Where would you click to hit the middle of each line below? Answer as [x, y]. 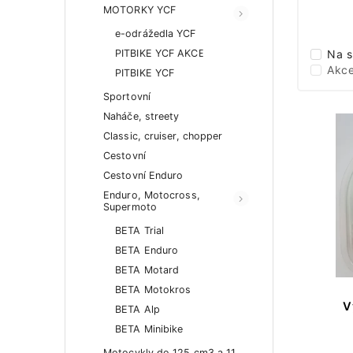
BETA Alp [137, 309]
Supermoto [130, 207]
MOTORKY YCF [140, 10]
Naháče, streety [141, 116]
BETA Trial [139, 230]
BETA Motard [147, 270]
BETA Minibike [149, 329]
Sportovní [127, 97]
